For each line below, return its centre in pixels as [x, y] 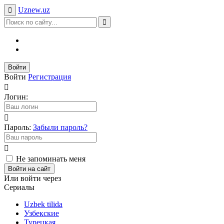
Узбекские [41, 213]
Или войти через [32, 178]
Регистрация [49, 77]
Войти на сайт [29, 169]
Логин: [16, 97]
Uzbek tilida [43, 204]
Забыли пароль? [60, 127]
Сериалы [19, 187]
